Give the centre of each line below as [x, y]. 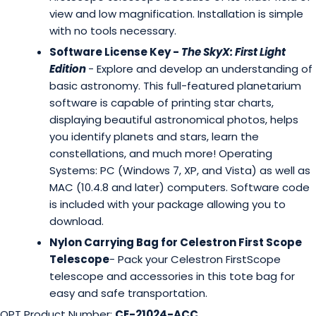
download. [77, 221]
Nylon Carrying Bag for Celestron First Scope [176, 243]
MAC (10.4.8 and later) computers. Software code [180, 188]
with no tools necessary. [113, 31]
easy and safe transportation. [128, 293]
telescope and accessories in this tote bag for [172, 276]
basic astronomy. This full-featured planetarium [175, 86]
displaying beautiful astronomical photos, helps [174, 120]
